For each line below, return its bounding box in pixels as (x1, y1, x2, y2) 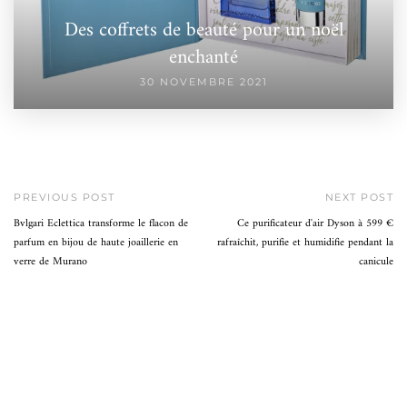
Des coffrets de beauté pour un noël (64, 13, 343, 49)
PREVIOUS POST (14, 191, 115, 204)
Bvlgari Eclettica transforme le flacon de (14, 214, 188, 234)
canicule (359, 253, 393, 273)
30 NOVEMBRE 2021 (139, 75, 268, 89)
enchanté (169, 40, 238, 76)
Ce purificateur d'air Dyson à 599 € (237, 214, 393, 234)
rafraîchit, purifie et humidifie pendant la (217, 233, 393, 253)
